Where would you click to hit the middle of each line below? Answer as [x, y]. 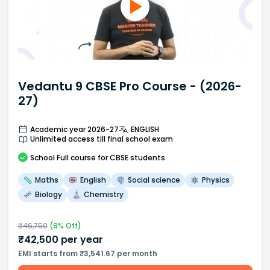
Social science [154, 180]
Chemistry [103, 194]
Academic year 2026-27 [74, 129]
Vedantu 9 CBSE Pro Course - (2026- [130, 86]
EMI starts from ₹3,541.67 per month [87, 253]
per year [80, 239]
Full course [76, 157]
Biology [48, 194]
